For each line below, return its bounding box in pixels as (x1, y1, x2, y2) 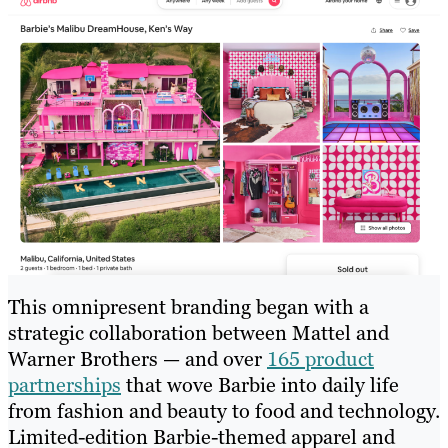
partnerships (8, 372, 121, 399)
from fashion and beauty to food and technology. (8, 398, 440, 425)
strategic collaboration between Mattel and (8, 320, 389, 347)
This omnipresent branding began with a (8, 294, 369, 321)
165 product (267, 346, 374, 373)
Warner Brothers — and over (8, 346, 267, 373)
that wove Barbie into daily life (121, 372, 399, 399)
